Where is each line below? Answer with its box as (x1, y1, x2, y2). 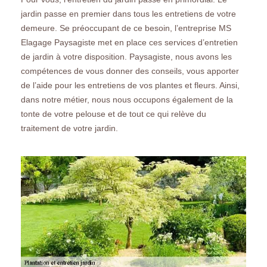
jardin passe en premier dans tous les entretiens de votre (21, 8, 236, 18)
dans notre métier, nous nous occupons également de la (21, 94, 233, 104)
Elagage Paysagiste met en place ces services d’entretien (21, 37, 238, 47)
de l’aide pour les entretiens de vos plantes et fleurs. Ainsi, (21, 80, 240, 90)
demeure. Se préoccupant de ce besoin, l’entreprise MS (21, 23, 231, 33)
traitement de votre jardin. (21, 123, 118, 133)
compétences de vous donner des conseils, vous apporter (21, 66, 239, 76)
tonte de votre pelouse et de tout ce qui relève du (21, 108, 206, 119)
